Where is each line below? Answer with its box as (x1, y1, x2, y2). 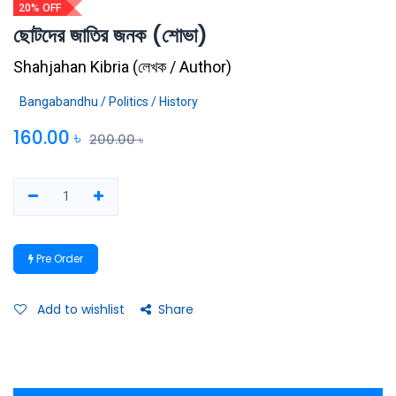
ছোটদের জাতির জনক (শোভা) (13, 19, 208, 49)
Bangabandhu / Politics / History (19, 94, 198, 109)
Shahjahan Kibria (13, 57, 129, 76)
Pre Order (34, 250, 83, 266)
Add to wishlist (37, 300, 125, 318)
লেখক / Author (138, 57, 226, 76)
